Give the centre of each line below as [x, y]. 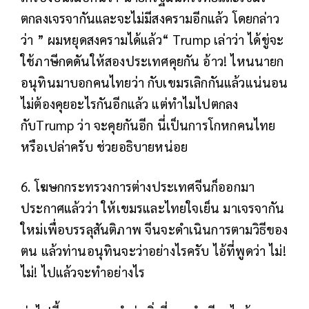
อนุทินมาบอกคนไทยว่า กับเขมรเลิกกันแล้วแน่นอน [154, 82]
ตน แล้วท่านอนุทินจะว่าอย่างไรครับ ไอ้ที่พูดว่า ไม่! [153, 250]
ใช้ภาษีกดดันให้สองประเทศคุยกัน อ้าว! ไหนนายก [152, 60]
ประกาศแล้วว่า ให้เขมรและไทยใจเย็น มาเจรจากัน [153, 207]
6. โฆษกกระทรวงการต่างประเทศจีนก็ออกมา [138, 186]
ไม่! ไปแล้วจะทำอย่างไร [83, 271]
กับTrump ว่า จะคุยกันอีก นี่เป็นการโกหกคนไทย [148, 124]
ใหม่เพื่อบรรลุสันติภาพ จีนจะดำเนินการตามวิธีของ [154, 229]
